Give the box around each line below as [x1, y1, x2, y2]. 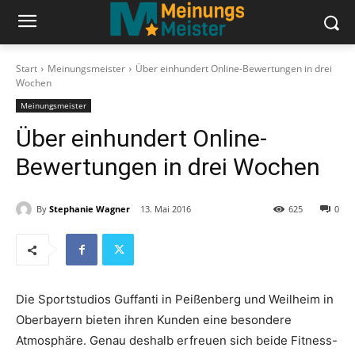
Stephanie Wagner [49, 202, 130, 215]
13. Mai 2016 [140, 203, 191, 216]
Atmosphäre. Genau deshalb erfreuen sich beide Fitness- [16, 333, 338, 349]
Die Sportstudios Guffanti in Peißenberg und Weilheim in [16, 292, 334, 307]
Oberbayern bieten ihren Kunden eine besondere [16, 312, 292, 328]
